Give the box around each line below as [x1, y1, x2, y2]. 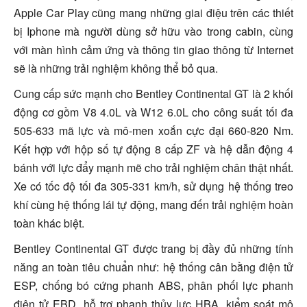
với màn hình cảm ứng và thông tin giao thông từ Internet [14, 41, 293, 58]
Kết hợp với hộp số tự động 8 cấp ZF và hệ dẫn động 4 [14, 140, 293, 157]
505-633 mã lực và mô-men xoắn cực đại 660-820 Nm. [14, 122, 293, 138]
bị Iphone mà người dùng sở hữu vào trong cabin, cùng [14, 23, 293, 39]
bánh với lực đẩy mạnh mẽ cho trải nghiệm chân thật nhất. [14, 159, 293, 175]
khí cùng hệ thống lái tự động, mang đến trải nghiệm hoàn [14, 196, 293, 212]
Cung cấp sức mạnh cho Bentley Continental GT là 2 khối [14, 85, 293, 101]
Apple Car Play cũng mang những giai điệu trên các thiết [14, 4, 293, 21]
